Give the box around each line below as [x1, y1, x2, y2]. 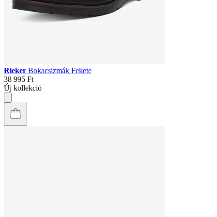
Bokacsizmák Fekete [28, 66, 92, 75]
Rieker [4, 66, 28, 75]
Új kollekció [4, 83, 42, 92]
